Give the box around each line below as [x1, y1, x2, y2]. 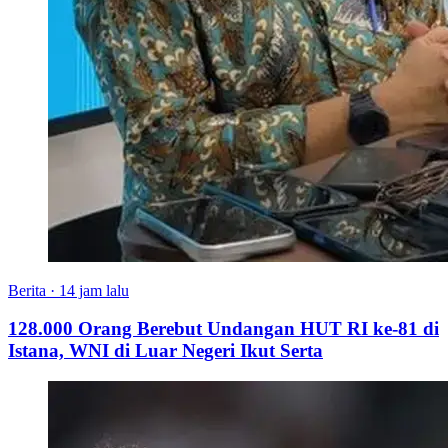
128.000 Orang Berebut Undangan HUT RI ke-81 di [8, 318, 439, 340]
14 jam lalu [59, 281, 129, 299]
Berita [8, 281, 46, 299]
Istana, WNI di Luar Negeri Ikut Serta [8, 340, 323, 362]
